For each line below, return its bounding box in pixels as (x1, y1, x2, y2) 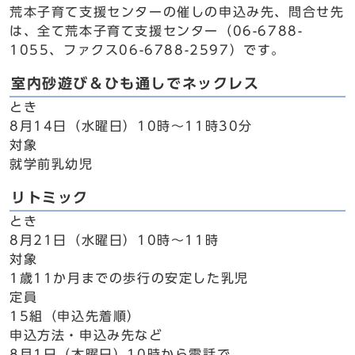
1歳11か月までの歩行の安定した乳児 (10, 272, 249, 284)
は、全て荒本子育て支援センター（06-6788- (10, 25, 303, 37)
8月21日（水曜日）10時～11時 (10, 234, 219, 246)
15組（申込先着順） (10, 310, 141, 323)
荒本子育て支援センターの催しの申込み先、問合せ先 (10, 6, 345, 18)
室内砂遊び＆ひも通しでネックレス (11, 77, 260, 90)
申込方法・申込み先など (10, 329, 163, 342)
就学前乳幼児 (10, 158, 94, 170)
